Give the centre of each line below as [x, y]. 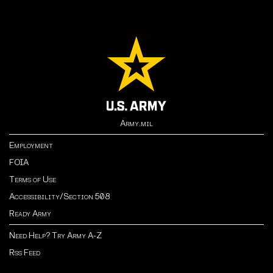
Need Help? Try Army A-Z [55, 236]
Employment [31, 145]
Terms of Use [33, 179]
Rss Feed [25, 253]
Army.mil [136, 123]
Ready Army [30, 214]
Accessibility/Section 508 [59, 197]
